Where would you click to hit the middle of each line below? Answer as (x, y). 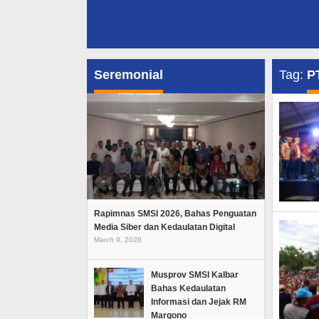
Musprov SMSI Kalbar (195, 274)
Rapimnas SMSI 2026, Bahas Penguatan (175, 213)
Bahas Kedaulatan (188, 288)
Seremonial (129, 75)
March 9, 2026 (118, 239)
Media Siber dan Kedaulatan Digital (164, 227)
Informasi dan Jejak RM (199, 302)
